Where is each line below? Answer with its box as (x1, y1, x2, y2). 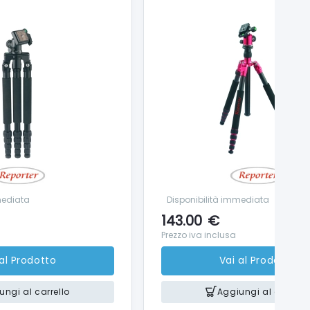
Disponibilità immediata (167, 193, 269, 206)
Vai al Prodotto (219, 253, 296, 268)
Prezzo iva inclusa (161, 228, 236, 241)
